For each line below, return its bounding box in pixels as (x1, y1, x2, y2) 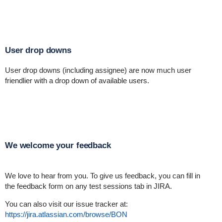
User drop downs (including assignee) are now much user (4, 66, 191, 74)
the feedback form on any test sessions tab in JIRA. (4, 182, 172, 190)
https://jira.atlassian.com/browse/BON (4, 210, 127, 219)
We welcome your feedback (4, 141, 111, 150)
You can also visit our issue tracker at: (4, 200, 128, 208)
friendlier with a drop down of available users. (4, 76, 149, 85)
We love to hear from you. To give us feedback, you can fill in (4, 171, 200, 180)
